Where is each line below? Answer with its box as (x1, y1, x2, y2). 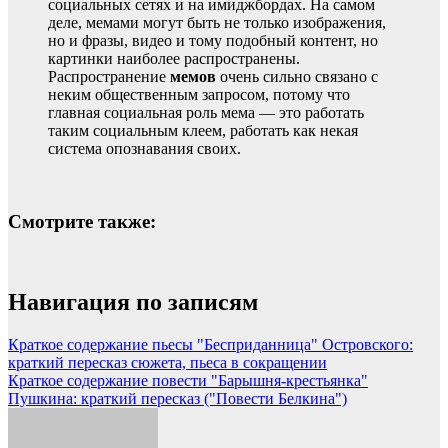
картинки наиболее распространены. (48, 49, 300, 67)
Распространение (48, 67, 170, 85)
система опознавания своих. (48, 139, 241, 157)
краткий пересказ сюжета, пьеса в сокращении (8, 354, 327, 372)
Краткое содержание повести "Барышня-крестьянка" (8, 372, 368, 390)
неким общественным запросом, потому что (48, 85, 350, 103)
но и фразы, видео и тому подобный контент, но (48, 31, 378, 49)
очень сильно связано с (216, 67, 378, 85)
